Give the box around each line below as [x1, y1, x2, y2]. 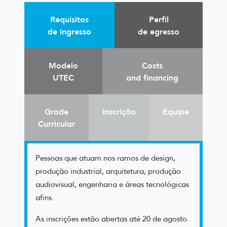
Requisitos [50, 14, 89, 24]
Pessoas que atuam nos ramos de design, [35, 153, 175, 163]
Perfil [148, 14, 169, 24]
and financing [126, 72, 179, 83]
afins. [35, 193, 54, 202]
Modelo [48, 60, 78, 70]
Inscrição [102, 106, 136, 117]
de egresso [138, 26, 179, 36]
